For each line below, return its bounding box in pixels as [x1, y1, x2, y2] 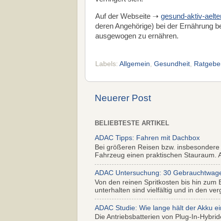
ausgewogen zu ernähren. [95, 32, 179, 40]
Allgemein [119, 60, 150, 68]
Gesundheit [154, 60, 190, 68]
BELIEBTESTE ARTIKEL [95, 119, 169, 127]
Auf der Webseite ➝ [95, 12, 161, 20]
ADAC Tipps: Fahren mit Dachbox [95, 134, 200, 142]
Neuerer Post [95, 92, 151, 103]
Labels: [95, 60, 119, 68]
